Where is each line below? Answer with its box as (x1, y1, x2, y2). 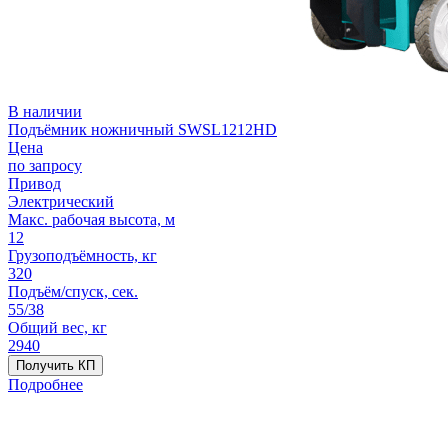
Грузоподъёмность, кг (8, 246, 157, 264)
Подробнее (8, 375, 83, 393)
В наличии (8, 102, 82, 120)
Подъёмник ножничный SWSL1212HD (8, 120, 277, 138)
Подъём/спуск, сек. (8, 282, 138, 300)
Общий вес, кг (8, 318, 107, 336)
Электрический (8, 192, 114, 210)
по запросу (8, 156, 82, 174)
